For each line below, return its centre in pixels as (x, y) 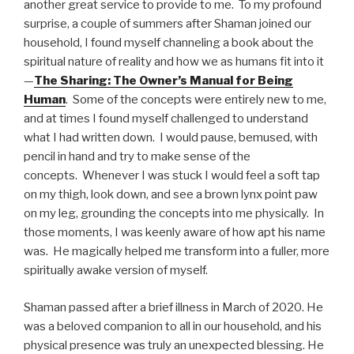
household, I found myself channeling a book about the (169, 43)
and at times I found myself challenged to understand (166, 119)
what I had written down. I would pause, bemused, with (171, 137)
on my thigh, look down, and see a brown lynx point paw (171, 194)
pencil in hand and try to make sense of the (137, 156)
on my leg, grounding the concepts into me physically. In (174, 213)
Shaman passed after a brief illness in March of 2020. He (173, 307)
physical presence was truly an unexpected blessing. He (174, 345)
